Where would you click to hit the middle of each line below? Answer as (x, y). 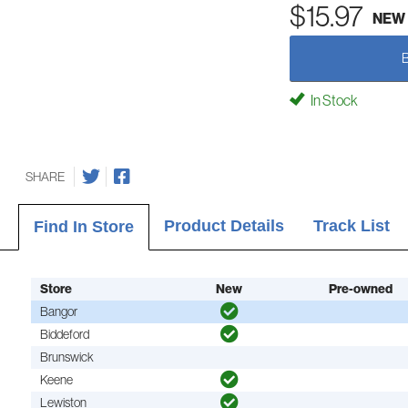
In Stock (333, 100)
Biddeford (65, 335)
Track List (352, 226)
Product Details (224, 226)
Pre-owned (361, 290)
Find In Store (84, 227)
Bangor (59, 312)
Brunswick (67, 357)
